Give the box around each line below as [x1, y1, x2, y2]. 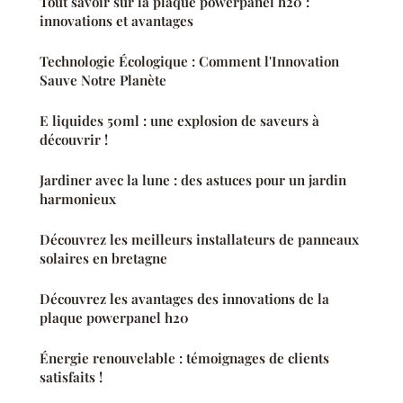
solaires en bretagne [40, 249, 167, 268]
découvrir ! [40, 130, 108, 149]
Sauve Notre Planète [40, 71, 166, 90]
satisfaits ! [40, 368, 103, 387]
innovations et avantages [40, 12, 193, 31]
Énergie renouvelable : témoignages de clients [40, 349, 329, 368]
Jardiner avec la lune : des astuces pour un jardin [40, 171, 346, 190]
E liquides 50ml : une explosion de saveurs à [40, 112, 319, 130]
